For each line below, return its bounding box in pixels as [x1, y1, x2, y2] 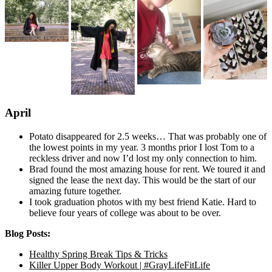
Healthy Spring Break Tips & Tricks [29, 248, 168, 259]
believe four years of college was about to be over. [29, 207, 221, 218]
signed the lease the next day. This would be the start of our [29, 174, 256, 185]
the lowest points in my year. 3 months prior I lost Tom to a [29, 141, 254, 152]
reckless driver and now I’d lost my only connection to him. [29, 152, 257, 163]
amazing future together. [29, 185, 121, 196]
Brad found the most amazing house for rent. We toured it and [29, 163, 265, 174]
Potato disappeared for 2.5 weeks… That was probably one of [29, 131, 267, 141]
